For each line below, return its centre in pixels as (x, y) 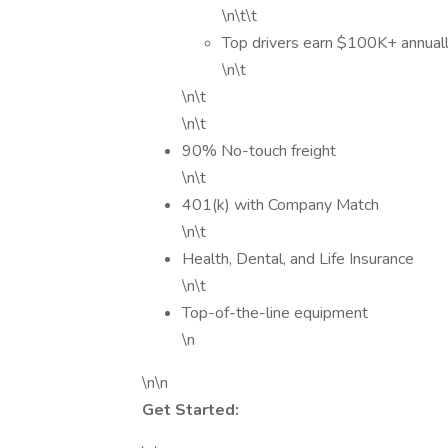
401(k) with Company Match (280, 205)
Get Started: (190, 410)
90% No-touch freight (259, 151)
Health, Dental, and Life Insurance (298, 259)
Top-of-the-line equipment (275, 313)
